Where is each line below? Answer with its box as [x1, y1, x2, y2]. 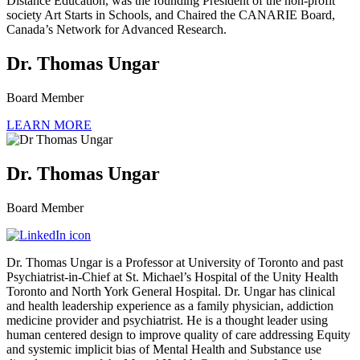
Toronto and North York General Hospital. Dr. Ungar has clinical [6, 284, 335, 298]
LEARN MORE [6, 118, 92, 133]
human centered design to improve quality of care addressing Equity [6, 327, 350, 342]
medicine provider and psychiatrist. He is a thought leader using [6, 313, 328, 327]
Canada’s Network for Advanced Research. [6, 22, 227, 37]
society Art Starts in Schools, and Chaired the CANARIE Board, [6, 8, 335, 22]
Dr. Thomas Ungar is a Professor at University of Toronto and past [6, 255, 343, 269]
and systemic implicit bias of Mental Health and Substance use [6, 342, 321, 356]
